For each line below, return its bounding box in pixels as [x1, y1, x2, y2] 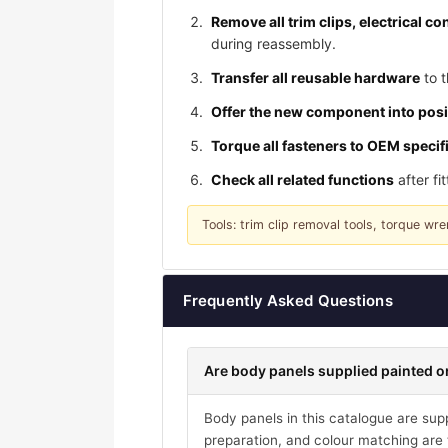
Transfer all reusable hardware [211, 69, 420, 87]
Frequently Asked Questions [183, 291, 393, 311]
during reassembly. [211, 35, 336, 53]
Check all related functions [211, 171, 394, 189]
